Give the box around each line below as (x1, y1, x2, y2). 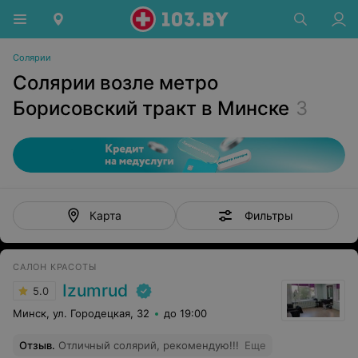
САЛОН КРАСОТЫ (13, 261, 97, 272)
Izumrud (62, 280, 128, 300)
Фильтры (244, 208, 293, 222)
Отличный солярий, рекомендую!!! (58, 339, 239, 352)
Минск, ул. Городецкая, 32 (13, 307, 149, 320)
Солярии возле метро (13, 71, 218, 94)
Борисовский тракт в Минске (13, 97, 289, 120)
